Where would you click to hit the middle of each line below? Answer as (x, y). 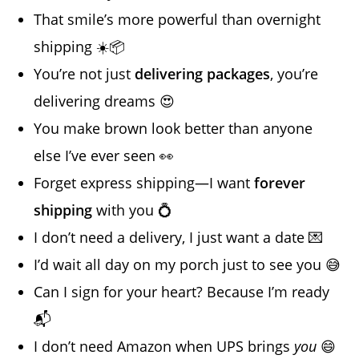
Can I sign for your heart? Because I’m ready (182, 291)
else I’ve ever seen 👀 (104, 155)
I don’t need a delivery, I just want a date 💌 (179, 237)
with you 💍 (133, 210)
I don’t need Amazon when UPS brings (164, 346)
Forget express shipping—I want (144, 182)
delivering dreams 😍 (105, 101)
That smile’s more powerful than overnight (177, 19)
